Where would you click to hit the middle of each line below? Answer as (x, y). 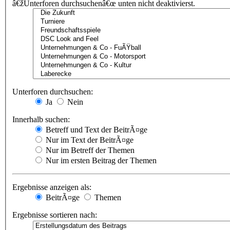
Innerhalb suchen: (41, 120)
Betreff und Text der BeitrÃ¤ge (95, 130)
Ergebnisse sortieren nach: (55, 215)
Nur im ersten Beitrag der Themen (100, 161)
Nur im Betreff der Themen (89, 150)
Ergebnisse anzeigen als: (52, 187)
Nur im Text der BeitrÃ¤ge (89, 140)
